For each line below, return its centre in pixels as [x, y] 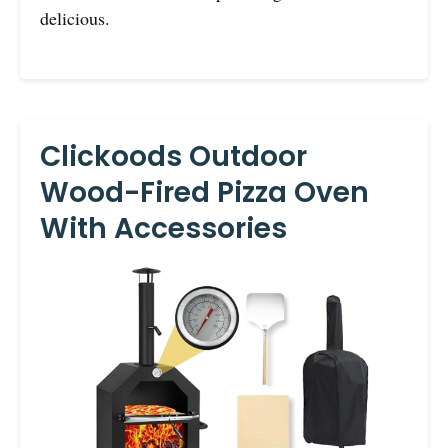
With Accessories [163, 228]
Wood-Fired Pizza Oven [204, 192]
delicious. [75, 17]
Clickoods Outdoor [173, 156]
